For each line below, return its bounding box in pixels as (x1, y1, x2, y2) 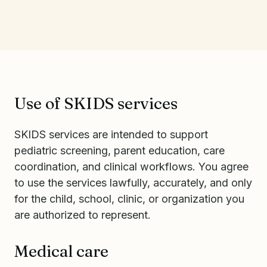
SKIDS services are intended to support (14, 128, 208, 141)
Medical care (14, 241, 108, 261)
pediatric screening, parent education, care (14, 144, 225, 157)
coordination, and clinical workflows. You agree (14, 160, 249, 173)
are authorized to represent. (14, 209, 151, 221)
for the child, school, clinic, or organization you (14, 193, 244, 205)
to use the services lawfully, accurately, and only (14, 176, 252, 189)
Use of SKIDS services (14, 94, 178, 113)
